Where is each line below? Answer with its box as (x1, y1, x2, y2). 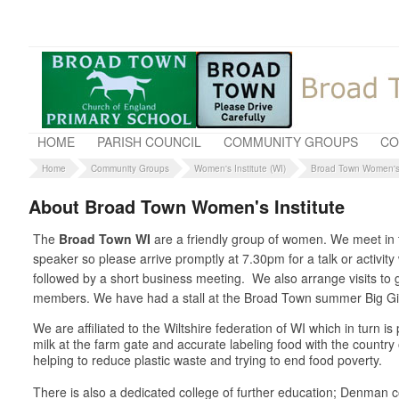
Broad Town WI (59, 229, 154, 248)
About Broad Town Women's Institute (28, 192, 345, 219)
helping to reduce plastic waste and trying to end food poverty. (33, 350, 386, 369)
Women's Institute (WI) (194, 162, 286, 175)
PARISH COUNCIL (97, 133, 201, 151)
